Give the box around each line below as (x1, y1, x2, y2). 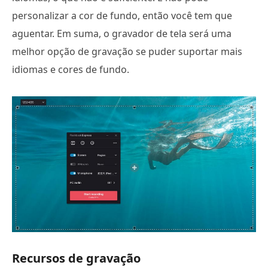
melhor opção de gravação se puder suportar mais (12, 44, 242, 58)
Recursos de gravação (12, 250, 141, 267)
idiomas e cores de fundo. (12, 62, 129, 76)
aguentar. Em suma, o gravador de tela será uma (12, 26, 232, 40)
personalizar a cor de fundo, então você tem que (12, 8, 232, 22)
